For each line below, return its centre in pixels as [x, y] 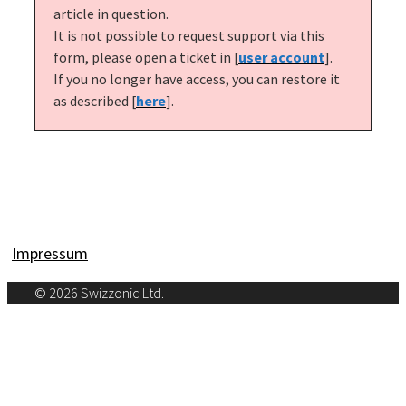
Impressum [50, 253]
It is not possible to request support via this [189, 35]
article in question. [111, 13]
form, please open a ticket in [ [146, 57]
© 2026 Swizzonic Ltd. [99, 292]
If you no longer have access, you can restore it [197, 78]
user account [281, 57]
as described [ [95, 100]
